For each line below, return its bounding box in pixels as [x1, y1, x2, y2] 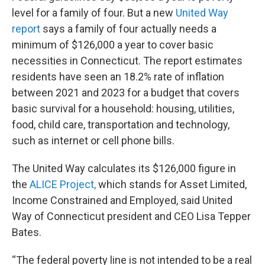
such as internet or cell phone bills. [12, 134, 174, 147]
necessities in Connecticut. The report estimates [12, 54, 243, 67]
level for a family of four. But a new [12, 7, 176, 20]
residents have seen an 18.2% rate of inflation [12, 70, 224, 83]
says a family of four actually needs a [40, 22, 216, 35]
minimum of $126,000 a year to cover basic [12, 38, 214, 51]
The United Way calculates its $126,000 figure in [12, 162, 236, 175]
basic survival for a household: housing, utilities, [12, 102, 234, 115]
